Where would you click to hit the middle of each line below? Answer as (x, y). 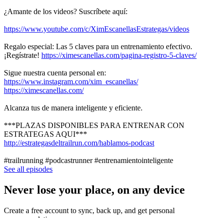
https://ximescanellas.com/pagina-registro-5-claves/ (119, 55)
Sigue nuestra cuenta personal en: (55, 73)
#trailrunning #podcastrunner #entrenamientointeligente (89, 160)
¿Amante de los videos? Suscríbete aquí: (66, 11)
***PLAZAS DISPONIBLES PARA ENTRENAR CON (94, 125)
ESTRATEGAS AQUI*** (45, 134)
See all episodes (28, 169)
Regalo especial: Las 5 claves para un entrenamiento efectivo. (98, 46)
